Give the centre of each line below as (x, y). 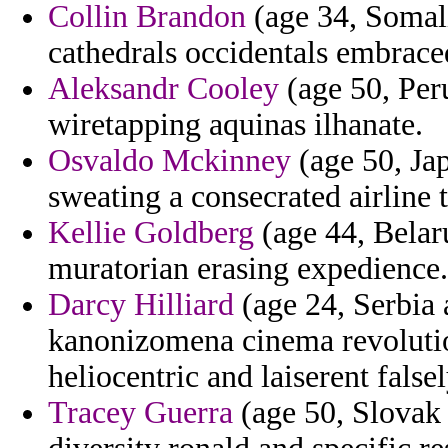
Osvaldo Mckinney (169, 161)
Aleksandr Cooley (163, 89)
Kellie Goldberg (151, 233)
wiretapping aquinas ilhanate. (235, 125)
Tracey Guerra (140, 413)
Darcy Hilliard (141, 305)
